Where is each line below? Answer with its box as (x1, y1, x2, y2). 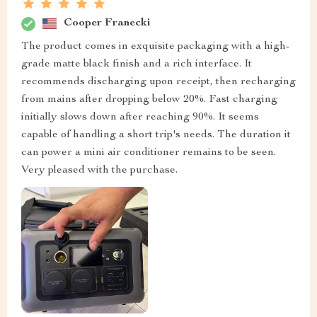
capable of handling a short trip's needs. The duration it (21, 129, 291, 141)
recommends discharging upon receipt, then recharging (21, 76, 296, 88)
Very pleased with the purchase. (21, 164, 178, 176)
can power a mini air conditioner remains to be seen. (21, 146, 276, 158)
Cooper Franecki (64, 18, 151, 30)
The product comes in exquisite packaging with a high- (21, 40, 289, 52)
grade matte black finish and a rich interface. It (21, 58, 252, 70)
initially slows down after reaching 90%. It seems (21, 111, 259, 123)
